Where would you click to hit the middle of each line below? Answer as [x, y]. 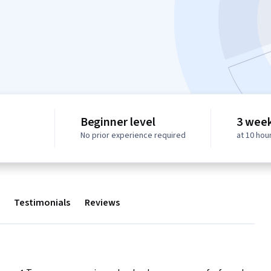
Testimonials [42, 203]
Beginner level [118, 122]
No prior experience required [133, 136]
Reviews [102, 203]
